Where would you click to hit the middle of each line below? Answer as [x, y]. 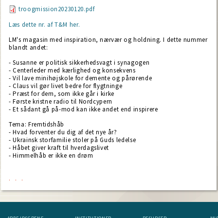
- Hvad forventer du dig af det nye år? [63, 132]
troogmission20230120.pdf [57, 9]
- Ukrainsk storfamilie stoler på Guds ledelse [73, 140]
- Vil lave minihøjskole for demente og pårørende [81, 78]
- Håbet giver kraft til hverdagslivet [59, 148]
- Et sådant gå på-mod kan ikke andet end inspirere [83, 109]
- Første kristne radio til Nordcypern [61, 101]
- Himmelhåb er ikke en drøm [51, 155]
